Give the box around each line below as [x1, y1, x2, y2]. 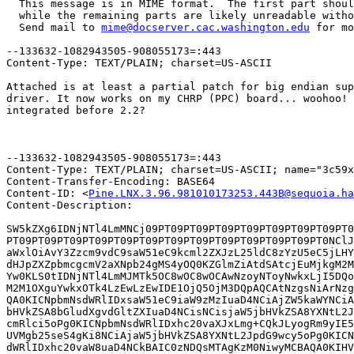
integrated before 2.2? [6, 104, 145, 117]
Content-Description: [6, 199, 139, 212]
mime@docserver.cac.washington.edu [101, 21, 310, 34]
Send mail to [6, 21, 101, 34]
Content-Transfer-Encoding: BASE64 [6, 175, 215, 188]
